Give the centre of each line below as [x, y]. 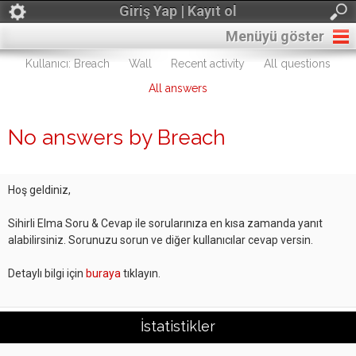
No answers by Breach [117, 137]
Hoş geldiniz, [39, 190]
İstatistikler [178, 326]
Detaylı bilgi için [47, 273]
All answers [178, 88]
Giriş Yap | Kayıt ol [178, 11]
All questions [297, 64]
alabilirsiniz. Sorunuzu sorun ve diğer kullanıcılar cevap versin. [161, 240]
